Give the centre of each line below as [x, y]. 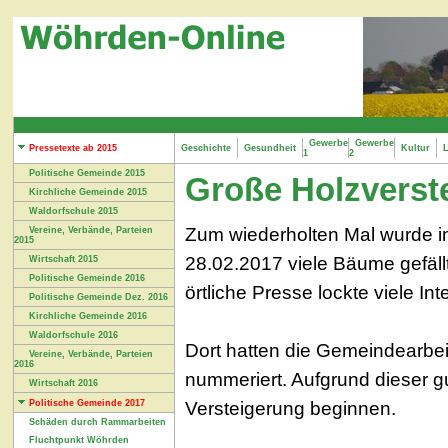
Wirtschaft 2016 [63, 383]
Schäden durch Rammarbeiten [97, 422]
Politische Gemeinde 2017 [87, 403]
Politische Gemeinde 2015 [87, 173]
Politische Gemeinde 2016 [87, 278]
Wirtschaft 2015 [63, 259]
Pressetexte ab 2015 [73, 148]
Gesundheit [270, 148]
